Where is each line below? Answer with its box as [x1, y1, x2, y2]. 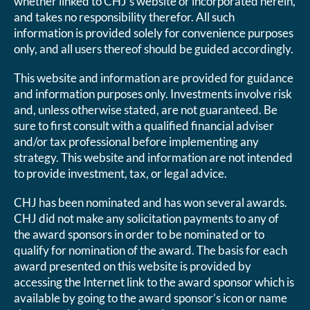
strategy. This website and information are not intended [14, 150, 293, 165]
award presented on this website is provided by [14, 259, 252, 274]
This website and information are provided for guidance [14, 71, 294, 86]
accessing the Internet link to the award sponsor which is [14, 275, 295, 290]
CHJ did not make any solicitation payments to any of [14, 211, 280, 226]
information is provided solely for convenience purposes [14, 26, 294, 41]
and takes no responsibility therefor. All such [14, 10, 235, 25]
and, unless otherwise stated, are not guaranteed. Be [14, 102, 278, 118]
